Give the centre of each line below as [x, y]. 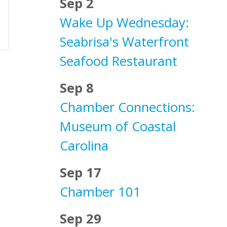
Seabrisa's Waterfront [124, 42]
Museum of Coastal [118, 126]
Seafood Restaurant [119, 61]
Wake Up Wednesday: [124, 23]
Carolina [84, 146]
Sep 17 [81, 173]
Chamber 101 [100, 192]
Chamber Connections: [127, 107]
